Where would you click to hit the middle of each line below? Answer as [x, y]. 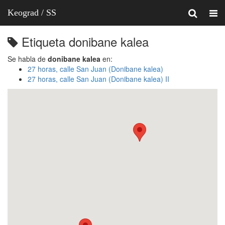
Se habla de [28, 59]
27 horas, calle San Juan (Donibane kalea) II [98, 79]
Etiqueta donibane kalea [83, 41]
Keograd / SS [32, 13]
